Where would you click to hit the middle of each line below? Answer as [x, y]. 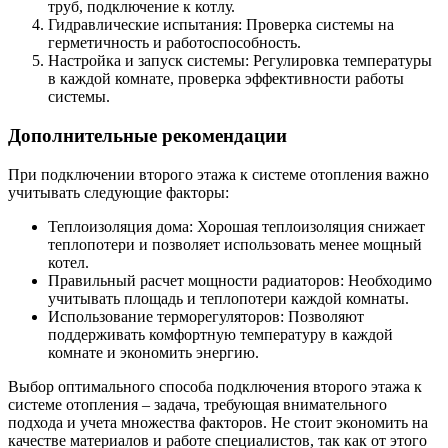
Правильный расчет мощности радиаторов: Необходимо [240, 280]
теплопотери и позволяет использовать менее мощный [235, 244]
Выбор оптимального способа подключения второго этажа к [215, 386]
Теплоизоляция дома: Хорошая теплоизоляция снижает [236, 226]
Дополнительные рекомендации [147, 136]
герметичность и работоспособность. [174, 43]
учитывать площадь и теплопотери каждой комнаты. [228, 298]
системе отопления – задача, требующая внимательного [197, 404]
